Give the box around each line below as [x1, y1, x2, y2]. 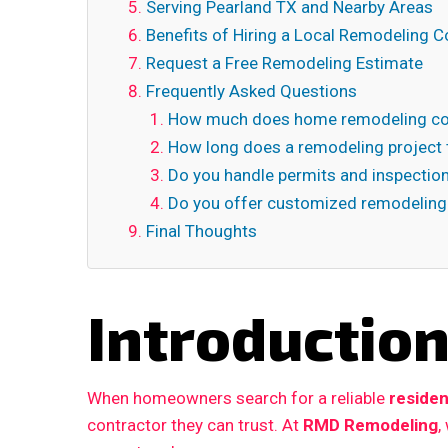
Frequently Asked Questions [146, 81, 357, 101]
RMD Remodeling [303, 415, 438, 435]
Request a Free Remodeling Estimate [146, 53, 423, 73]
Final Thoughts [146, 221, 257, 241]
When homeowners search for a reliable [87, 388, 389, 408]
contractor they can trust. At [87, 415, 303, 435]
